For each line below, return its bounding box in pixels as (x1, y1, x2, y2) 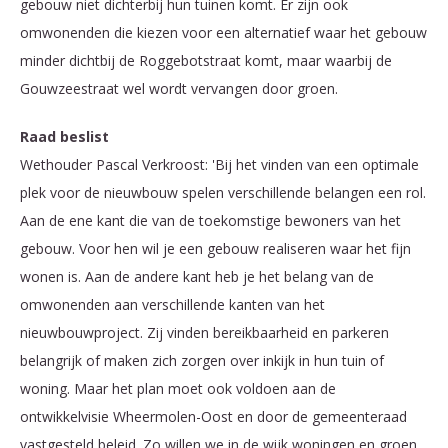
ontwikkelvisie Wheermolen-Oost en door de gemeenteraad (20, 407, 407, 427)
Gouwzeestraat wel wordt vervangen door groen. (20, 79, 342, 99)
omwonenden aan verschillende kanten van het (20, 295, 325, 315)
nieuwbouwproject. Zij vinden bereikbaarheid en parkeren (20, 323, 389, 343)
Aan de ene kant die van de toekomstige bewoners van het (20, 211, 401, 231)
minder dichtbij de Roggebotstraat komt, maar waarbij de (20, 51, 392, 71)
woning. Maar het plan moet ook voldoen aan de (20, 379, 336, 399)
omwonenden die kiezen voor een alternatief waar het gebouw (20, 23, 427, 43)
